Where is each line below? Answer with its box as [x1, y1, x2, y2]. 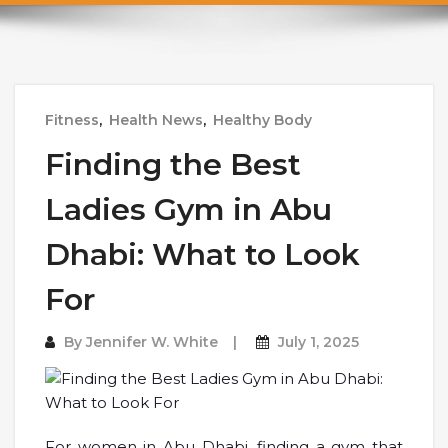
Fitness [45, 111, 99, 130]
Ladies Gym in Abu [45, 191, 332, 229]
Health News [109, 111, 203, 130]
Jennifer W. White [86, 333, 218, 352]
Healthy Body [213, 111, 312, 130]
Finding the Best [45, 146, 301, 184]
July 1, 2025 [278, 333, 359, 352]
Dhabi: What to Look [45, 236, 360, 274]
